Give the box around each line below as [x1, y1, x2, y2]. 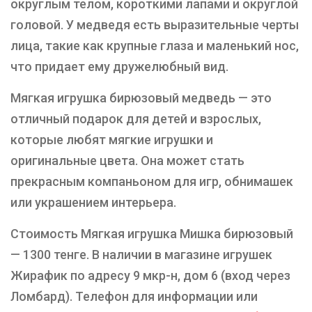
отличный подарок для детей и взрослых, [10, 111, 261, 126]
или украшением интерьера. [10, 195, 176, 210]
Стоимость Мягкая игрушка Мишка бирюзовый [10, 226, 293, 241]
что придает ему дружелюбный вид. [10, 59, 228, 74]
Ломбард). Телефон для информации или [10, 289, 258, 304]
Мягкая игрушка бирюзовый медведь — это [10, 91, 272, 105]
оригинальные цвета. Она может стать [10, 153, 244, 168]
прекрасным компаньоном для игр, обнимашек [10, 174, 293, 189]
